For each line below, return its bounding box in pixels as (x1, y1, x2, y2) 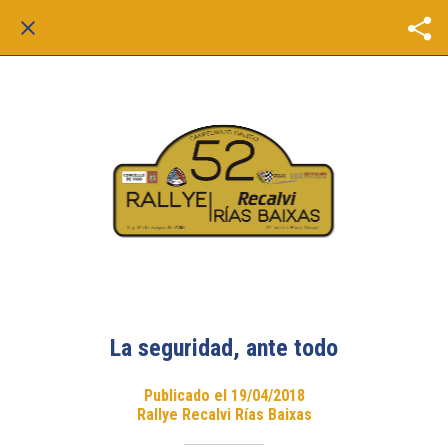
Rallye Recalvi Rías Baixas (136, 404, 312, 424)
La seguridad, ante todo (110, 334, 338, 362)
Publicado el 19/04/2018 (143, 385, 305, 405)
